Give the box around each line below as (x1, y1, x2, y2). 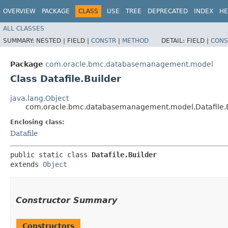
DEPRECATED (148, 8, 188, 15)
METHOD (122, 37, 149, 44)
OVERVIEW (3, 8, 36, 15)
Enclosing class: (10, 118, 65, 126)
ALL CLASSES (3, 24, 44, 32)
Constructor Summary (16, 195, 117, 205)
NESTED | (36, 37, 67, 44)
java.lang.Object (10, 94, 69, 102)
